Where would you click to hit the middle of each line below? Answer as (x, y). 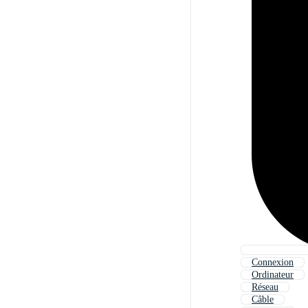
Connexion (273, 263)
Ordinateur (273, 275)
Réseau (265, 287)
